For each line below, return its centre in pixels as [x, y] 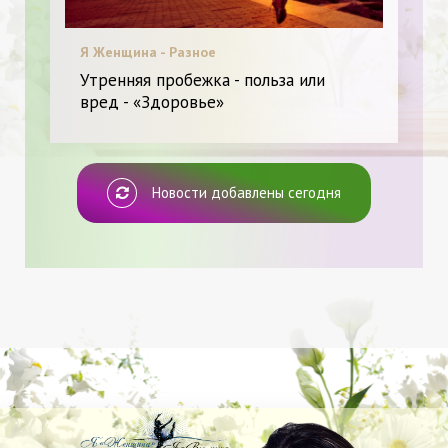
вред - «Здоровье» [152, 102]
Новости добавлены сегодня [246, 192]
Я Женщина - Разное [148, 52]
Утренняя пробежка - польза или [202, 80]
